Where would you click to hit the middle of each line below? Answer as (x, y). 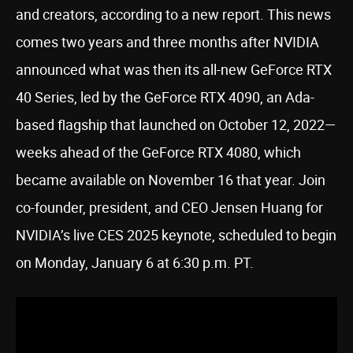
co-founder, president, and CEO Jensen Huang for (169, 207)
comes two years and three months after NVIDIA (167, 42)
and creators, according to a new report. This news (173, 14)
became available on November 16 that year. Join (171, 180)
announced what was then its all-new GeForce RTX (174, 69)
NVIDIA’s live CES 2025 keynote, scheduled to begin (176, 235)
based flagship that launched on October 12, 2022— (176, 124)
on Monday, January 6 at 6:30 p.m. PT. (135, 262)
